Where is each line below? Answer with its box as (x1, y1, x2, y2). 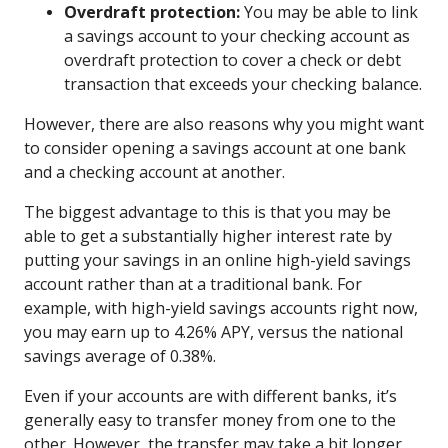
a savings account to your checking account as (64, 24, 410, 47)
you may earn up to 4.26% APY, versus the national (24, 320, 403, 343)
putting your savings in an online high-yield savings (24, 248, 411, 271)
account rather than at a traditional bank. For (24, 272, 362, 295)
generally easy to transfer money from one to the (24, 408, 396, 431)
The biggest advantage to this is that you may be (24, 200, 391, 223)
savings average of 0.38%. (24, 344, 216, 367)
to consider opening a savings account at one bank (24, 136, 406, 159)
